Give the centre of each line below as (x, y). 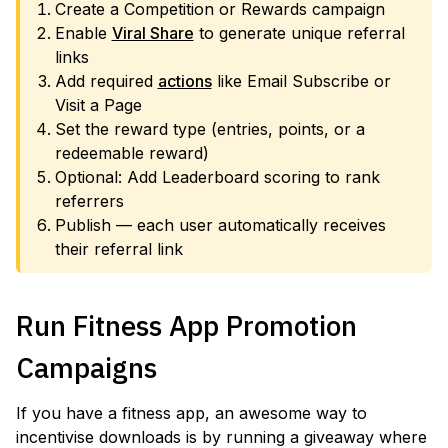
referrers (89, 201)
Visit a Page (98, 105)
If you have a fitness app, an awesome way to (191, 413)
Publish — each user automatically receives (220, 225)
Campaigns (86, 367)
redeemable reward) (131, 153)
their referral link (118, 249)
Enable (83, 33)
